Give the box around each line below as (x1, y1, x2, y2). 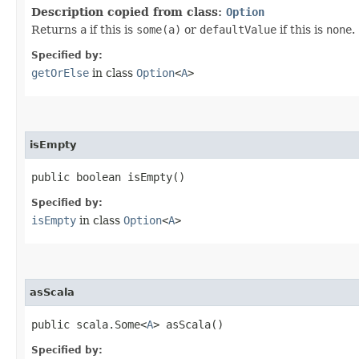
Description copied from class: (31, 5, 226, 18)
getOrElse (31, 66, 89, 79)
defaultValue (200, 22, 276, 36)
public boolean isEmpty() (31, 170, 185, 184)
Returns (31, 22, 80, 36)
